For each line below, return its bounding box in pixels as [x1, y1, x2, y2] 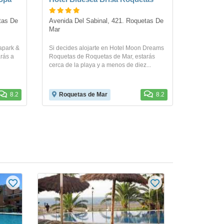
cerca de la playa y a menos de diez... [48, 61, 151, 69]
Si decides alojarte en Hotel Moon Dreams [48, 44, 164, 52]
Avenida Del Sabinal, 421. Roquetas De [48, 17, 163, 25]
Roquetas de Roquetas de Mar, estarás [48, 53, 155, 60]
